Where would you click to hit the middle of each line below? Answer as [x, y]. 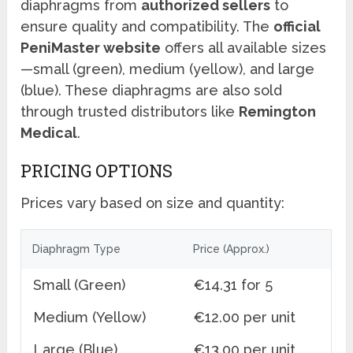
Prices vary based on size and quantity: [153, 203]
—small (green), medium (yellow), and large [168, 69]
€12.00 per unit [245, 318]
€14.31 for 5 [234, 285]
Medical [49, 133]
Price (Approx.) [232, 249]
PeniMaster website [91, 48]
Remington [278, 112]
